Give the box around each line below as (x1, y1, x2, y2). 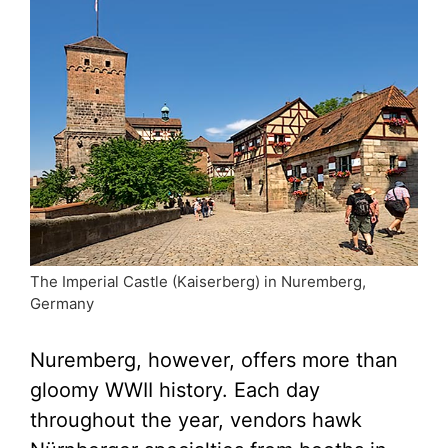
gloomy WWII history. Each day (30, 377, 320, 402)
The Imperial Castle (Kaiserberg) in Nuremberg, (30, 271, 366, 291)
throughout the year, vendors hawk (30, 407, 362, 432)
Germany (30, 293, 94, 313)
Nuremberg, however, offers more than (30, 347, 398, 372)
